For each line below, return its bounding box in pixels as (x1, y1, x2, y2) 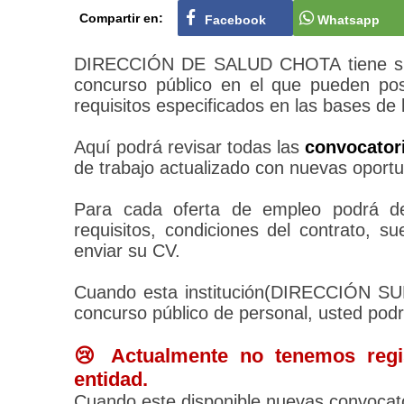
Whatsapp (317, 13, 380, 28)
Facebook (205, 13, 267, 28)
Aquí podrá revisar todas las (74, 137, 306, 158)
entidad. (74, 368, 148, 391)
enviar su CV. (74, 241, 180, 262)
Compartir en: (78, 11, 163, 26)
